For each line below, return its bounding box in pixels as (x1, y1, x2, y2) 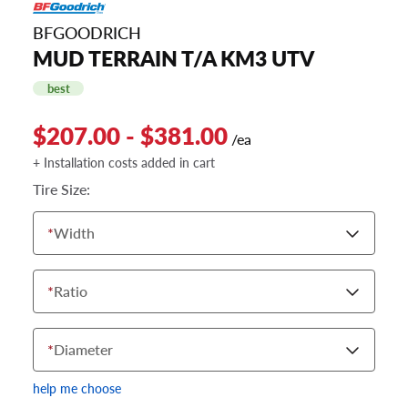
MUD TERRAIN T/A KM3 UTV (33, 44, 314, 74)
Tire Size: (33, 178, 90, 200)
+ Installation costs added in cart (33, 153, 215, 172)
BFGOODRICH (33, 21, 141, 45)
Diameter (54, 339, 113, 361)
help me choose (33, 379, 121, 398)
